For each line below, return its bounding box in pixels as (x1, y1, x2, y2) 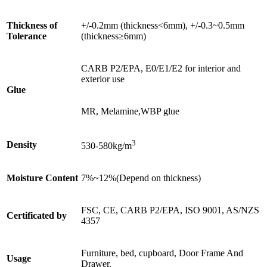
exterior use (81, 74, 125, 85)
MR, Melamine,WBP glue (81, 106, 179, 117)
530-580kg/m (81, 141, 132, 151)
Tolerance (7, 31, 46, 42)
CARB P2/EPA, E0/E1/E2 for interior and (81, 63, 241, 74)
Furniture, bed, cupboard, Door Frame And (81, 248, 243, 259)
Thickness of (7, 20, 57, 31)
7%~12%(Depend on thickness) (81, 173, 201, 184)
